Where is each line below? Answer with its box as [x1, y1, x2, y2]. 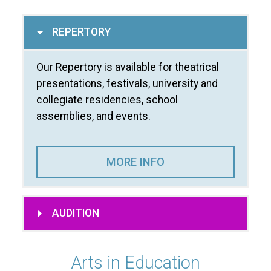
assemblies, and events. [36, 110, 151, 123]
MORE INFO [106, 155, 165, 169]
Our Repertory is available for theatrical [36, 61, 219, 74]
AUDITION [51, 207, 99, 220]
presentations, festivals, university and [36, 77, 218, 90]
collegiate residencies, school [36, 94, 178, 106]
